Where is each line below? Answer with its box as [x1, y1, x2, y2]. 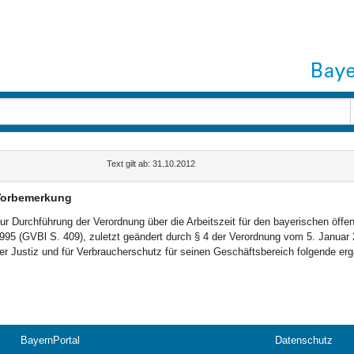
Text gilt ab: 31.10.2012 [107, 159, 196, 168]
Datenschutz [275, 334, 333, 346]
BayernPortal [21, 334, 80, 346]
